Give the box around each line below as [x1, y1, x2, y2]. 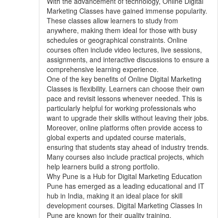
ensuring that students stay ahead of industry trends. [46, 142, 209, 152]
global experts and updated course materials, [46, 132, 186, 142]
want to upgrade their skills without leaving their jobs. [46, 112, 209, 123]
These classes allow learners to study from [46, 15, 178, 25]
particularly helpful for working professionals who [46, 103, 196, 113]
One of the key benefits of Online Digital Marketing [46, 73, 201, 84]
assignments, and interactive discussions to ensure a [46, 54, 209, 64]
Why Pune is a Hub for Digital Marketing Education [46, 171, 202, 181]
